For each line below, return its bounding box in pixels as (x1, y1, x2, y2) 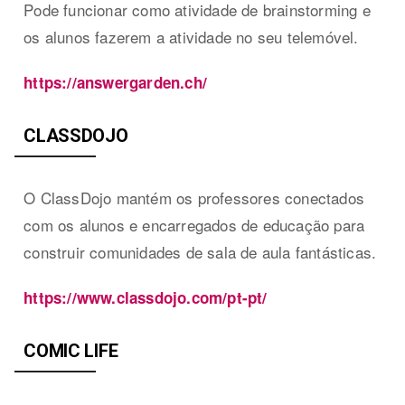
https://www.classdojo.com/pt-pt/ (24, 286, 268, 308)
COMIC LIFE (24, 339, 118, 362)
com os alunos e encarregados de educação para (24, 212, 365, 236)
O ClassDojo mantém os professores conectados (24, 185, 365, 209)
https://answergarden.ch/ (24, 71, 208, 93)
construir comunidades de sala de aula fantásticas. (24, 240, 377, 263)
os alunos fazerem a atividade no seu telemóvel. (24, 24, 359, 48)
